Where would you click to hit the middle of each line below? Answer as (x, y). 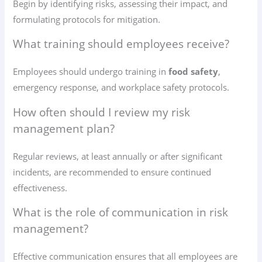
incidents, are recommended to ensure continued (112, 172)
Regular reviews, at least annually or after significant (118, 156)
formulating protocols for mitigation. (87, 19)
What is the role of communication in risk (121, 213)
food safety (194, 72)
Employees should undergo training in (91, 72)
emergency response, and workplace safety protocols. (121, 87)
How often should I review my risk (102, 112)
